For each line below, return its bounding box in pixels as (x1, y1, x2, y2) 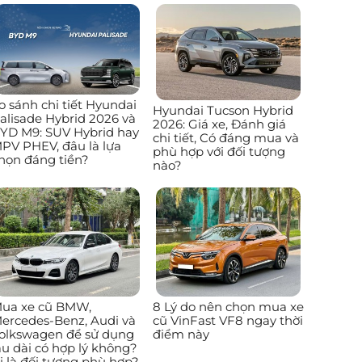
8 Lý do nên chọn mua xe (152, 299, 304, 315)
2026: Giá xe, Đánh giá (152, 116, 286, 133)
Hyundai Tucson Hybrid (152, 103, 293, 119)
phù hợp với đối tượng (152, 144, 285, 160)
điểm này (152, 326, 209, 343)
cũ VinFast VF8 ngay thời (152, 313, 303, 329)
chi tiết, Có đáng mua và (152, 130, 299, 146)
